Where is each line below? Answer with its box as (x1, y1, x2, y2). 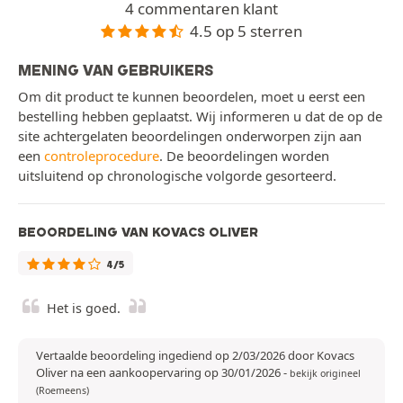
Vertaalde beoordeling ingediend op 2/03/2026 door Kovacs (36, 347, 354, 364)
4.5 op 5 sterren (190, 20, 303, 41)
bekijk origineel (290, 367, 361, 381)
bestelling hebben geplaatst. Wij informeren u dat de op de (18, 107, 382, 126)
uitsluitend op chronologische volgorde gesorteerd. (18, 166, 336, 185)
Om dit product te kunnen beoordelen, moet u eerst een (18, 87, 365, 106)
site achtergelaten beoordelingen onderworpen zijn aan (18, 127, 362, 146)
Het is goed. (47, 300, 121, 318)
